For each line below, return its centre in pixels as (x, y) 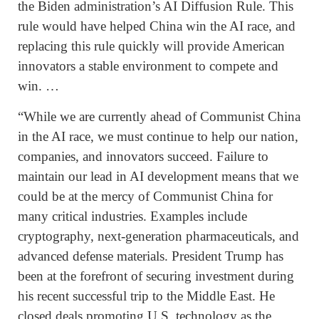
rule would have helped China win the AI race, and (157, 26)
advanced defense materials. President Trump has (151, 256)
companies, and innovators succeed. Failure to (143, 157)
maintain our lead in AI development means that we (158, 177)
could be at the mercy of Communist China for (145, 197)
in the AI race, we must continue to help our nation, (158, 137)
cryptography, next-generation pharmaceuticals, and (158, 236)
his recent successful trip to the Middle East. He (146, 296)
